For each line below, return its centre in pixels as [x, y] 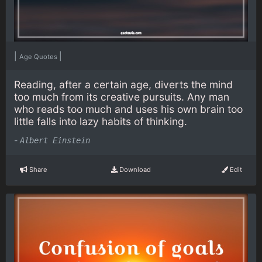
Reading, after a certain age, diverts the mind [123, 85]
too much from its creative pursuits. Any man [122, 97]
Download [134, 170]
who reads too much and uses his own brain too [128, 109]
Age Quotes [39, 57]
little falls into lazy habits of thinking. [101, 122]
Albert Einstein [55, 140]
